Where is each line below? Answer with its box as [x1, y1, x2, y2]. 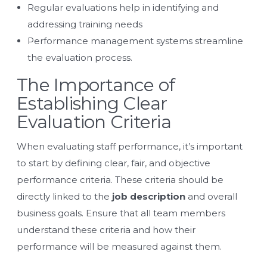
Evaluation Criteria [17, 110, 171, 133]
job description [110, 190, 185, 202]
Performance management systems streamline [27, 35, 243, 46]
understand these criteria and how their [17, 223, 195, 235]
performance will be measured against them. [17, 240, 222, 252]
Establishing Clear [17, 92, 167, 114]
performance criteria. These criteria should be [17, 173, 223, 185]
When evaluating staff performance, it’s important [17, 140, 243, 152]
